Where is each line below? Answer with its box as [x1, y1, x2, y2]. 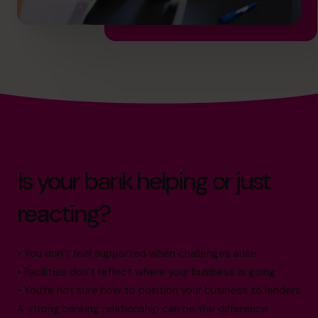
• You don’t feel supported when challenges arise [17, 246, 257, 261]
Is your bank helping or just [17, 164, 271, 197]
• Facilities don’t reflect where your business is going [17, 264, 275, 279]
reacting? [17, 197, 110, 230]
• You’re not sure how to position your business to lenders [17, 283, 301, 297]
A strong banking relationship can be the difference [17, 301, 268, 316]
